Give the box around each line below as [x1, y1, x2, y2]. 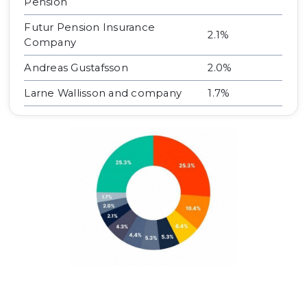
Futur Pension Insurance [24, 21, 156, 34]
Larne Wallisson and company [24, 87, 182, 100]
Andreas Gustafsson [24, 62, 128, 75]
